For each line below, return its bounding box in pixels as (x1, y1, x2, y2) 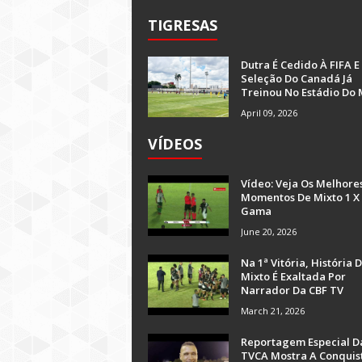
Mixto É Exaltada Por (241, 269, 346, 284)
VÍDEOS (148, 134, 202, 154)
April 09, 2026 (241, 107, 297, 119)
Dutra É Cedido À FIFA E (241, 57, 360, 72)
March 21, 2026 (241, 305, 305, 317)
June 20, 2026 (241, 225, 297, 238)
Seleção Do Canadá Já (241, 71, 352, 86)
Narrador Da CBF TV (241, 283, 343, 297)
